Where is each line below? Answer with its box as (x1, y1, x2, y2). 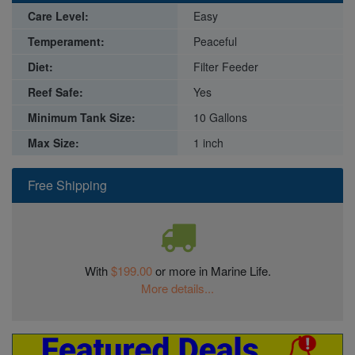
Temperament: (28, 33, 105, 50)
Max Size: (28, 135, 79, 151)
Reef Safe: (28, 84, 83, 101)
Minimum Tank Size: (28, 109, 136, 126)
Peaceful (193, 33, 237, 50)
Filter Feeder (193, 59, 258, 75)
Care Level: (28, 8, 89, 25)
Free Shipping (28, 176, 107, 195)
